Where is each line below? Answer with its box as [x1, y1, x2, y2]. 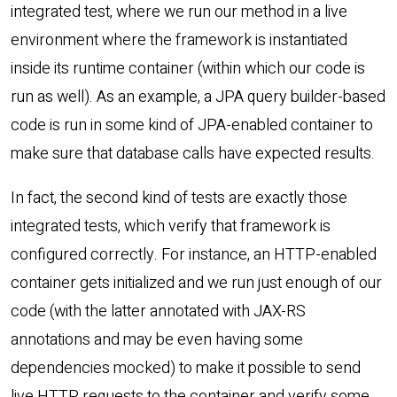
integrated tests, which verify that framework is [11, 214, 331, 239]
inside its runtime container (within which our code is [11, 57, 365, 82]
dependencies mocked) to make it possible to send [11, 356, 361, 381]
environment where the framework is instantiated [11, 28, 347, 53]
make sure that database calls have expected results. [11, 142, 375, 167]
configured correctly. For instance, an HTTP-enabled [11, 243, 377, 268]
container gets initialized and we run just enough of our [11, 271, 382, 296]
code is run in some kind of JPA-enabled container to [11, 113, 373, 138]
